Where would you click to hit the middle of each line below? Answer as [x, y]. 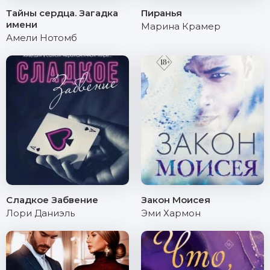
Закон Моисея [176, 200]
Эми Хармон [171, 213]
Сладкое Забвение [52, 200]
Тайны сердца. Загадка [62, 13]
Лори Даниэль [40, 213]
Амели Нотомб [42, 38]
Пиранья [162, 13]
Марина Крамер [181, 26]
